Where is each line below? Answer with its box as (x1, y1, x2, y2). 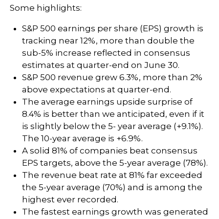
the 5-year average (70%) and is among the (22, 182, 202, 192)
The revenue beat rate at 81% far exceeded (22, 170, 202, 180)
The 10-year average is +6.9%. (22, 133, 143, 143)
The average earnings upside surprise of (22, 97, 193, 107)
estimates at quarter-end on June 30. (22, 60, 179, 70)
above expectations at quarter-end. (22, 85, 171, 94)
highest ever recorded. (22, 195, 118, 204)
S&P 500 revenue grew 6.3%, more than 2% (22, 72, 202, 82)
